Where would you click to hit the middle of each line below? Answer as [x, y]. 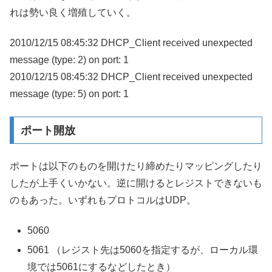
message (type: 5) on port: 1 [69, 94]
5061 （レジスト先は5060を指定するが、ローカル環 [143, 250]
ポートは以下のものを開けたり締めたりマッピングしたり [136, 166]
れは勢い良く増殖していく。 [73, 12]
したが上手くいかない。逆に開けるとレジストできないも [136, 183]
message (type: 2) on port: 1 [69, 60]
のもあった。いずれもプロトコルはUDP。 [103, 200]
